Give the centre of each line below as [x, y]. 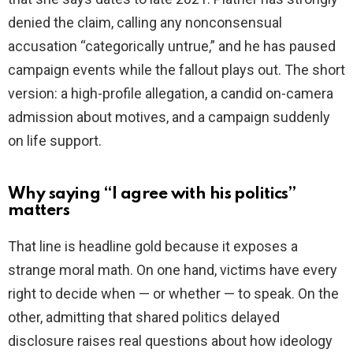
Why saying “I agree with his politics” [152, 195]
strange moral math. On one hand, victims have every [173, 270]
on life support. [55, 141]
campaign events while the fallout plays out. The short [176, 70]
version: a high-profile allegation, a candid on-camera [171, 94]
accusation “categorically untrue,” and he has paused [172, 46]
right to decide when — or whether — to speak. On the [173, 294]
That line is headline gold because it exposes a [153, 247]
